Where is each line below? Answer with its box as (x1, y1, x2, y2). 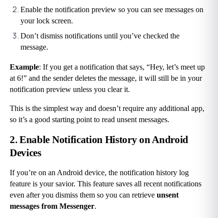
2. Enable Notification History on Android (10, 134, 189, 146)
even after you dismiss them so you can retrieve (10, 191, 157, 200)
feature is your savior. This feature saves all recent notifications (10, 180, 201, 188)
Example (10, 63, 39, 72)
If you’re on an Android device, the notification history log (10, 168, 189, 177)
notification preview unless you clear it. (10, 85, 130, 94)
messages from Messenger (10, 202, 94, 211)
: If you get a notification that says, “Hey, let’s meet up (39, 63, 205, 72)
